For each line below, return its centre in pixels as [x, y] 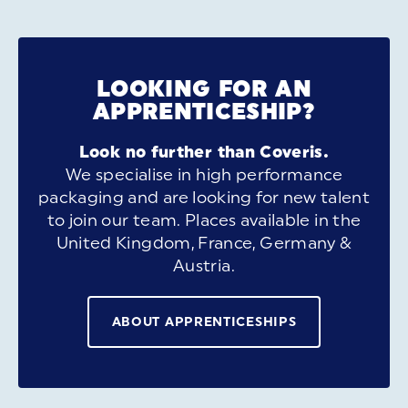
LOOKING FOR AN [204, 89]
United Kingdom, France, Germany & [204, 244]
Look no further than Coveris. [204, 153]
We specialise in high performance [204, 175]
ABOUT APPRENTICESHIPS [204, 321]
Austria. [204, 266]
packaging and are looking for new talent [204, 198]
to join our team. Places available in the [204, 221]
